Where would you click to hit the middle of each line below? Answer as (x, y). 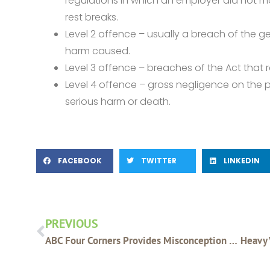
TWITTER (159, 161)
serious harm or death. (118, 102)
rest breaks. (92, 17)
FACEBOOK (80, 161)
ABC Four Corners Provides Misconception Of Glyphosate (233, 241)
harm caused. (98, 51)
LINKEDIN (242, 161)
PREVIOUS (72, 224)
